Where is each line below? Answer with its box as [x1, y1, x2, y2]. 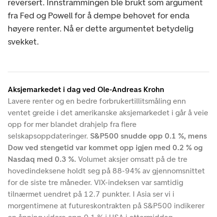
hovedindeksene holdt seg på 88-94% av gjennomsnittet [8, 166, 205, 175]
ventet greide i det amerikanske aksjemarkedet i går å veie [8, 108, 208, 117]
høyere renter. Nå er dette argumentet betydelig [8, 23, 193, 34]
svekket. [8, 36, 39, 47]
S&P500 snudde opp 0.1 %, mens [88, 131, 207, 140]
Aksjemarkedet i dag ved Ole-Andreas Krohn [8, 84, 164, 94]
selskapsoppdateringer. [8, 131, 88, 140]
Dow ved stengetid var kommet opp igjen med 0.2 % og [8, 142, 202, 152]
